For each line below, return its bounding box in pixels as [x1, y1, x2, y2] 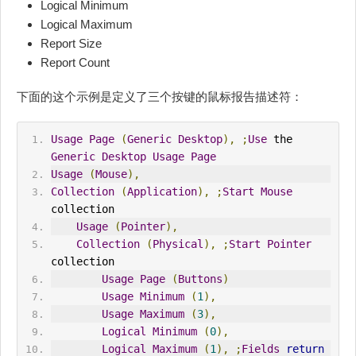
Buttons [177, 272, 222, 285]
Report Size [41, 36, 102, 50]
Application [126, 184, 197, 198]
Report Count [41, 55, 110, 69]
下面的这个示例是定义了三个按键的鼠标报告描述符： [17, 89, 303, 103]
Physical [152, 237, 203, 250]
